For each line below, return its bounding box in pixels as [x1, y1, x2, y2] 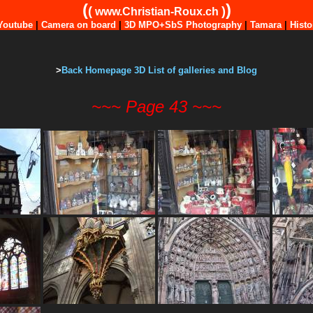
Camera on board [41, 20, 116, 30]
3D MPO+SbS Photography [124, 20, 242, 30]
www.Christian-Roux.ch [94, 6, 219, 17]
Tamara [250, 20, 282, 30]
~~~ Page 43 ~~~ [92, 97, 221, 116]
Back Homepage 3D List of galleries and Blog [61, 65, 257, 75]
